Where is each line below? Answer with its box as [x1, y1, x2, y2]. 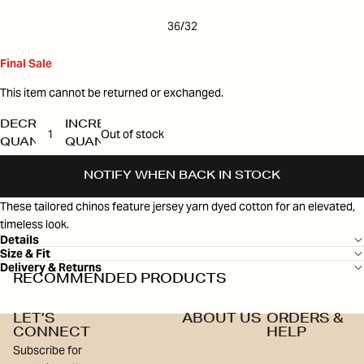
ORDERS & [266, 313, 344, 327]
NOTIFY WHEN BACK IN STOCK [84, 170, 280, 182]
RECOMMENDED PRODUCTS [13, 273, 227, 287]
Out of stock [101, 126, 164, 141]
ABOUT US [182, 313, 262, 327]
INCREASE [65, 119, 132, 131]
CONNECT [13, 327, 90, 340]
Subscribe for [13, 342, 82, 357]
